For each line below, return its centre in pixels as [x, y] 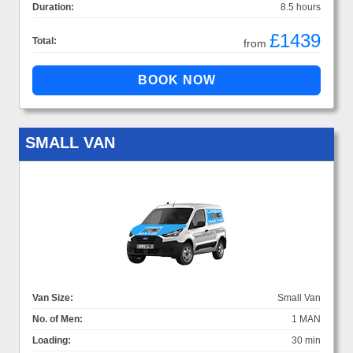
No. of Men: [58, 319]
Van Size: [53, 297]
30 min [306, 340]
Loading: [52, 340]
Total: [45, 41]
